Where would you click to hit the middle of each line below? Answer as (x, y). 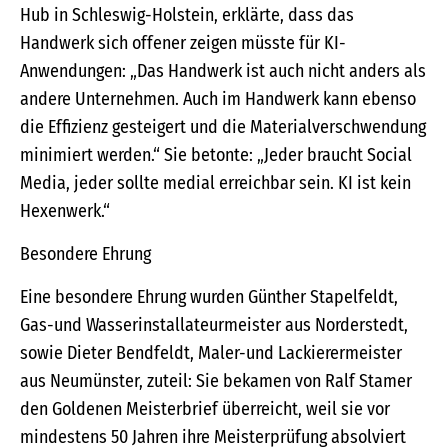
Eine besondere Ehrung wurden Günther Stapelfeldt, (209, 297)
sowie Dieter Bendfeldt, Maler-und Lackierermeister (211, 353)
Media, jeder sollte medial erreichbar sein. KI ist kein (215, 183)
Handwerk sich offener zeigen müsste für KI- (183, 43)
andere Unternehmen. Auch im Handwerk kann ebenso (218, 99)
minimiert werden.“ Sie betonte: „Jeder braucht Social (216, 155)
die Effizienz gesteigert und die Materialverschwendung (223, 127)
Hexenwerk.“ (65, 211)
